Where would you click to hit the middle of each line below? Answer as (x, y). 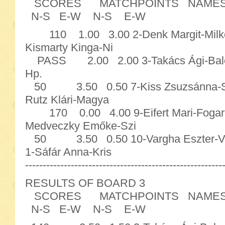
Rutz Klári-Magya (67, 100)
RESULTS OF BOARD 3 (85, 183)
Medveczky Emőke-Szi (81, 126)
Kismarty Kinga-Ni (69, 47)
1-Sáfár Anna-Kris (68, 152)
